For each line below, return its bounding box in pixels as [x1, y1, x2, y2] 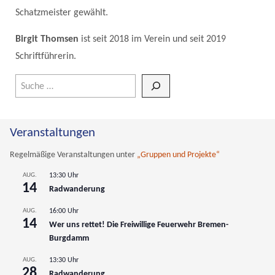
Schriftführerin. [15, 51, 76, 61]
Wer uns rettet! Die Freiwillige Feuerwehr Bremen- [49, 220, 228, 230]
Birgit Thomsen [15, 34, 81, 44]
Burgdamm [49, 233, 89, 243]
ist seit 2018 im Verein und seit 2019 [81, 34, 226, 44]
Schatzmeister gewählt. [15, 7, 110, 18]
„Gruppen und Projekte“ [137, 150, 220, 160]
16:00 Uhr [49, 207, 79, 215]
